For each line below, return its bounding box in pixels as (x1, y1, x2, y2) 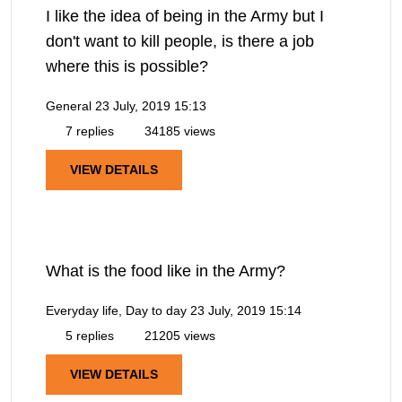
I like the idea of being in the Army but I (46, 6, 324, 25)
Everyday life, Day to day (46, 302, 187, 318)
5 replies (62, 328, 114, 343)
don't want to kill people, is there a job (46, 31, 314, 50)
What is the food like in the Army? (46, 261, 285, 280)
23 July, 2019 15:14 (190, 302, 301, 318)
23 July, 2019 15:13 (95, 98, 206, 113)
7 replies (62, 123, 114, 138)
